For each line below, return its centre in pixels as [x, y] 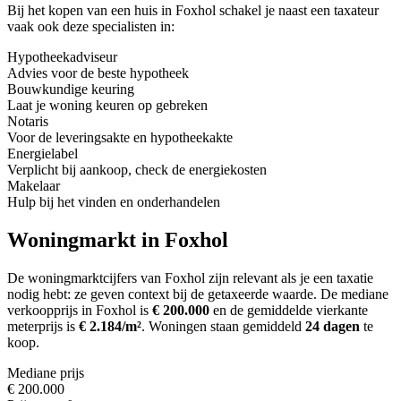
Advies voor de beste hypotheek [98, 73]
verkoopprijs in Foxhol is [80, 310]
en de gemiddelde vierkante [289, 310]
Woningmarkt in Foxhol [118, 239]
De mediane [354, 294]
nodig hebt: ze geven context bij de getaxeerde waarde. [164, 294]
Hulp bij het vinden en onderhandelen [114, 202]
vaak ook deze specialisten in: [91, 26]
